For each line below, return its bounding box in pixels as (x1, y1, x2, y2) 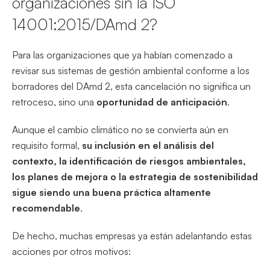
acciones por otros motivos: (12, 245, 131, 257)
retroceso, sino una (12, 95, 96, 108)
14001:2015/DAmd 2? (12, 14, 157, 34)
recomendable (12, 201, 80, 214)
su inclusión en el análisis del (82, 139, 214, 151)
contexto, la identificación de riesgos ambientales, (12, 154, 246, 167)
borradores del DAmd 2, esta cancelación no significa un (12, 80, 251, 92)
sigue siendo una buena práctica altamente (12, 186, 211, 198)
